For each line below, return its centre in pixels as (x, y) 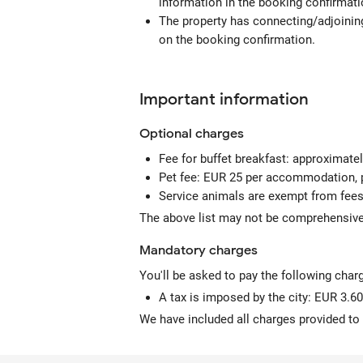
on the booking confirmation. (237, 40)
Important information (224, 99)
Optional (166, 134)
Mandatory (173, 250)
